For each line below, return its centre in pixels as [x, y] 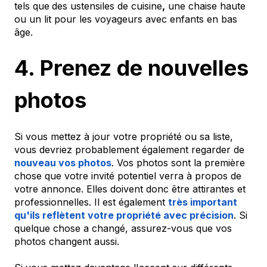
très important [203, 202]
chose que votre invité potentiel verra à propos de [128, 176]
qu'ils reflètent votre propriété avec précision [124, 215]
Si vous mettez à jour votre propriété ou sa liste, [124, 136]
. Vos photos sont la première [178, 162]
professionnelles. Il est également [91, 202]
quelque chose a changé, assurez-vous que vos [123, 228]
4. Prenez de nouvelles [131, 68]
